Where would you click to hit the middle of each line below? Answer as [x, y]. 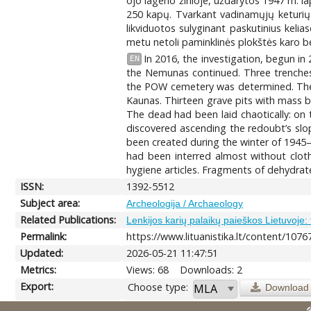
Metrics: [39, 269]
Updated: [42, 253]
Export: [37, 286]
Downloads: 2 [211, 269]
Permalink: [44, 236]
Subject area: [50, 203]
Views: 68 [148, 269]
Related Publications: [68, 219]
